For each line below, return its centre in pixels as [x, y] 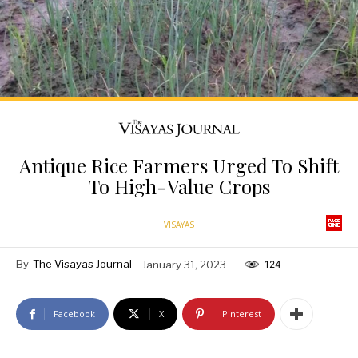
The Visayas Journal [82, 264]
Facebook [74, 314]
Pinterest [242, 314]
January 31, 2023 [184, 264]
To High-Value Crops [179, 187]
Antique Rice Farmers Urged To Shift [179, 166]
